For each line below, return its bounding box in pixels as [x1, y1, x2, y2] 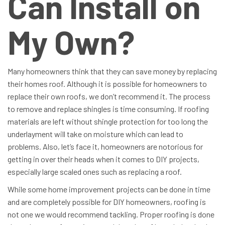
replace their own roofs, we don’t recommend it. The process [8, 91, 210, 101]
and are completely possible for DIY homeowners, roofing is [8, 196, 206, 206]
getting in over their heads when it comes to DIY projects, [8, 154, 199, 164]
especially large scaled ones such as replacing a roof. [8, 166, 182, 176]
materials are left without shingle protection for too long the [8, 116, 208, 126]
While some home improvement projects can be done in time [8, 184, 210, 194]
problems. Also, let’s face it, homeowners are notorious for [8, 141, 203, 151]
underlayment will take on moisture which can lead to [8, 129, 183, 139]
